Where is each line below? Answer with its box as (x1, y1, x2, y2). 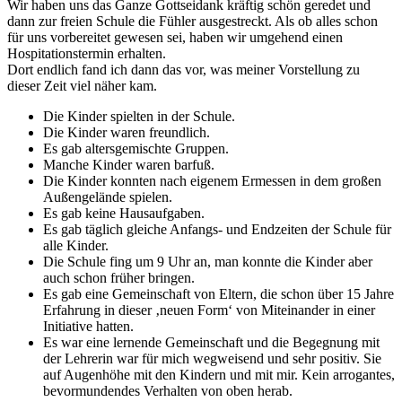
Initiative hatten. (43, 319, 134, 335)
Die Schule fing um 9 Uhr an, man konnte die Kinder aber (43, 254, 372, 270)
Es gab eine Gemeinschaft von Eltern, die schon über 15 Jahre (43, 286, 394, 302)
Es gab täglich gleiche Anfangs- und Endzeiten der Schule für (43, 222, 391, 238)
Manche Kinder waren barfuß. (43, 157, 214, 173)
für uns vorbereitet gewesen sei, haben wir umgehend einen (7, 30, 343, 46)
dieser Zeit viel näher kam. (7, 78, 157, 94)
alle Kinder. (43, 238, 109, 254)
